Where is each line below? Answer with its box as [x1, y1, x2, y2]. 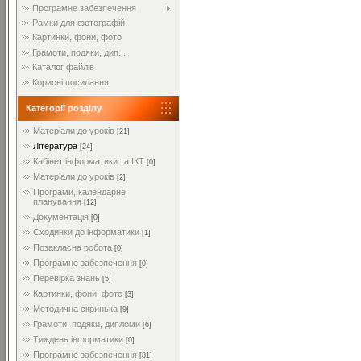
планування [33, 197, 81, 206]
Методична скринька [33, 304, 118, 313]
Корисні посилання [32, 77, 109, 87]
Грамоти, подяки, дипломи [33, 319, 140, 329]
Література [33, 141, 77, 151]
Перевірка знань [33, 273, 100, 283]
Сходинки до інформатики [33, 227, 139, 237]
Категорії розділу [26, 103, 102, 113]
